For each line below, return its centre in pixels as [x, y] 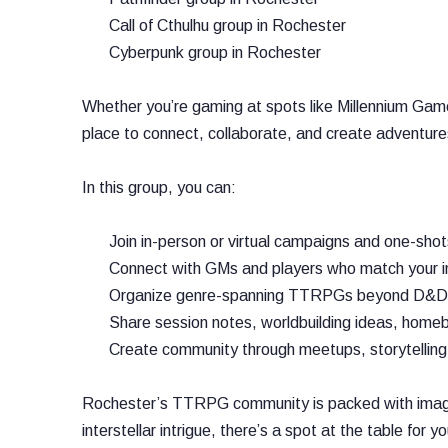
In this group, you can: [159, 187]
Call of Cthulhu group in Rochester [227, 25]
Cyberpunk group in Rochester [215, 52]
